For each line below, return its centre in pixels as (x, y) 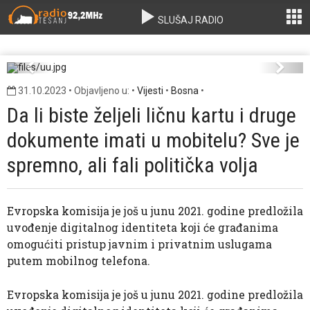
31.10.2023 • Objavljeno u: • (76, 91)
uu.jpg (155, 39)
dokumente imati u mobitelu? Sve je (153, 140)
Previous (56, 71)
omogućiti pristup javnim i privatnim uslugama (139, 244)
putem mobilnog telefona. (79, 261)
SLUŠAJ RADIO (190, 20)
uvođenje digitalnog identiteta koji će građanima (143, 227)
